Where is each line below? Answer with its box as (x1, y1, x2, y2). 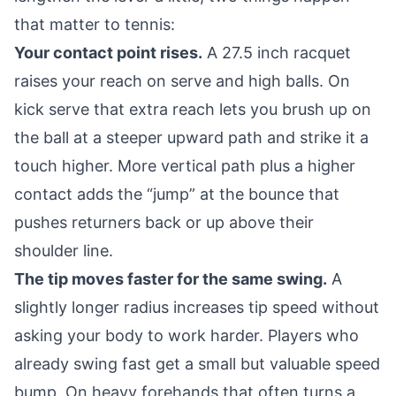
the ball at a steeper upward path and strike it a (14, 128, 369, 147)
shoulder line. (14, 241, 113, 260)
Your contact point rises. (14, 43, 202, 62)
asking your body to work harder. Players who (14, 326, 359, 345)
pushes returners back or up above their (14, 213, 314, 232)
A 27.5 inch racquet (202, 43, 351, 62)
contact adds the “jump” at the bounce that (14, 185, 339, 203)
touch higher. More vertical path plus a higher (14, 156, 355, 175)
